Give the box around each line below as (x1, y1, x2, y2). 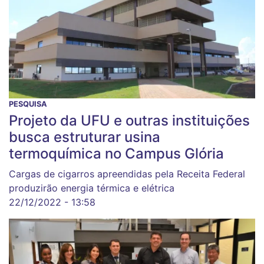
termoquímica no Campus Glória (9, 145, 224, 163)
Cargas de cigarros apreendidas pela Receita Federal (9, 168, 245, 180)
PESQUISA (9, 100, 47, 109)
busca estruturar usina (9, 128, 160, 146)
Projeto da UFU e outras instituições (9, 112, 250, 130)
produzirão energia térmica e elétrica (9, 182, 174, 194)
